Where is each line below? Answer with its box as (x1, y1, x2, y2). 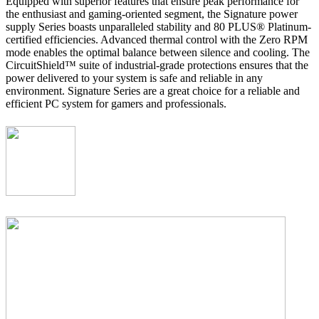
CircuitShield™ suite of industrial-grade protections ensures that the (6, 59, 308, 72)
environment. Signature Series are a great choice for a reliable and (6, 85, 300, 98)
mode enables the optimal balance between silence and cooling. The (6, 46, 310, 59)
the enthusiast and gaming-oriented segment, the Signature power (6, 8, 298, 21)
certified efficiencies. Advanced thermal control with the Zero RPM (6, 33, 308, 46)
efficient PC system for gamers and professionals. (6, 98, 226, 110)
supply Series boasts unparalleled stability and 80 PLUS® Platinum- (6, 21, 311, 33)
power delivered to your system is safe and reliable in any (6, 72, 263, 85)
